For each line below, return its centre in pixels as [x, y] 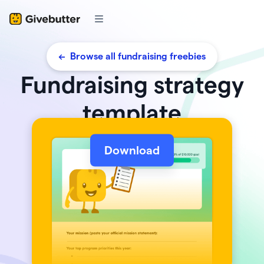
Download [132, 150]
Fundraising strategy [132, 85]
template [132, 113]
